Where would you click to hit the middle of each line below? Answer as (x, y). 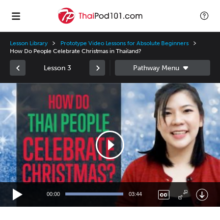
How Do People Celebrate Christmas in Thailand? (76, 51)
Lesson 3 (57, 68)
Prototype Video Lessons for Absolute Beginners (125, 43)
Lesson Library (29, 43)
